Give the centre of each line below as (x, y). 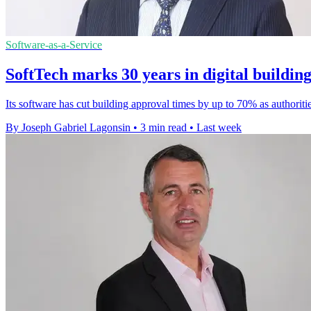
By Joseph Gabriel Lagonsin (68, 127)
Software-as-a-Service (54, 45)
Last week (219, 127)
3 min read (163, 127)
